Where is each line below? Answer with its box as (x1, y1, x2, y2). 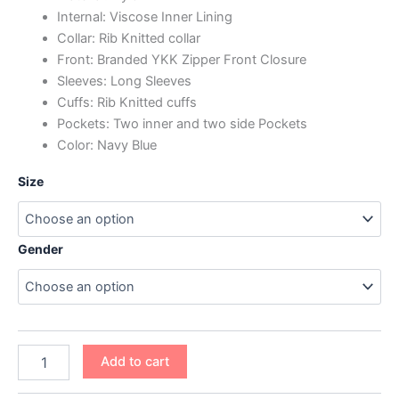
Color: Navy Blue (56, 137, 157, 154)
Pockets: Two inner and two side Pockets (56, 116, 307, 133)
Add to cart (100, 353, 169, 370)
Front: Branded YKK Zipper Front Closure (56, 52, 306, 69)
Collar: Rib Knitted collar (56, 30, 200, 47)
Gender (18, 240, 63, 256)
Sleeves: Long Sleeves (56, 73, 191, 90)
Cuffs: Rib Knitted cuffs (56, 94, 197, 111)
